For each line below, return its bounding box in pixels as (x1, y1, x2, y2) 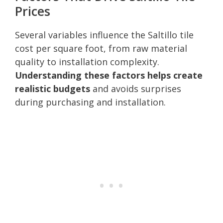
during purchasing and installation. (15, 96, 166, 108)
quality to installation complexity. (15, 55, 159, 68)
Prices (15, 2, 50, 19)
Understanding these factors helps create (15, 69, 203, 81)
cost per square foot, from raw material (15, 42, 187, 54)
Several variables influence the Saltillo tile (15, 28, 194, 41)
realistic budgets (15, 82, 90, 95)
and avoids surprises (90, 82, 181, 95)
